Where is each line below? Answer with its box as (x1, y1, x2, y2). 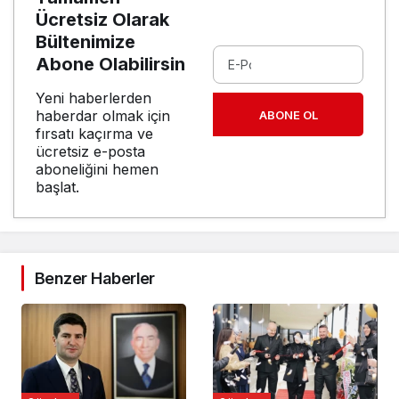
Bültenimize (36, 30, 135, 53)
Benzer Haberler (35, 268, 155, 288)
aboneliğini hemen (36, 159, 159, 178)
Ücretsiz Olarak (36, 8, 169, 30)
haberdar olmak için (36, 106, 170, 125)
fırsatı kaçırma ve (36, 124, 153, 142)
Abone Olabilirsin (36, 53, 185, 75)
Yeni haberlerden (36, 88, 151, 107)
